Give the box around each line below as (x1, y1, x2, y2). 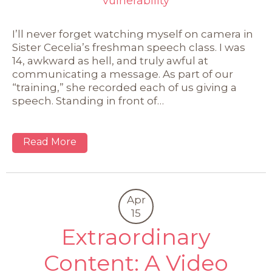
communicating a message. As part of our (12, 68, 233, 81)
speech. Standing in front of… (12, 95, 164, 107)
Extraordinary (61, 223, 211, 251)
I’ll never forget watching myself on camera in (12, 28, 253, 41)
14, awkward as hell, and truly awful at (12, 55, 208, 67)
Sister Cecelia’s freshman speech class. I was (12, 41, 245, 54)
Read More (23, 136, 76, 148)
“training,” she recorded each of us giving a (12, 81, 237, 94)
